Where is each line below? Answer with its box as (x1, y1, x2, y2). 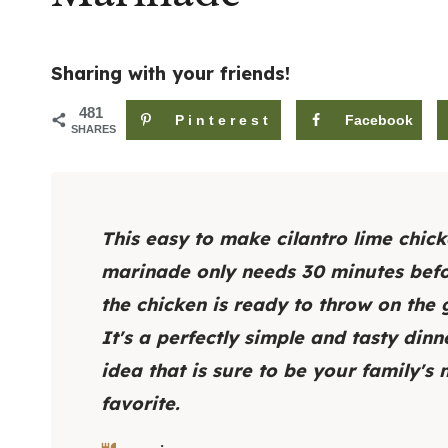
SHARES (71, 123, 116, 136)
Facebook (344, 112, 413, 129)
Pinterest (175, 112, 272, 129)
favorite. (101, 391, 180, 415)
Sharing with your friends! (51, 62, 290, 86)
